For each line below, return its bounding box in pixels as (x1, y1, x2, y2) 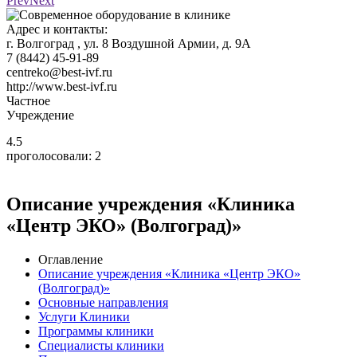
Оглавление (38, 252, 103, 266)
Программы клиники (38, 324, 154, 338)
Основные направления (38, 295, 168, 309)
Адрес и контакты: (6, 22, 108, 36)
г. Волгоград (6, 36, 74, 50)
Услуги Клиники (38, 309, 130, 324)
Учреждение (6, 108, 74, 122)
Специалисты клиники (38, 338, 164, 352)
